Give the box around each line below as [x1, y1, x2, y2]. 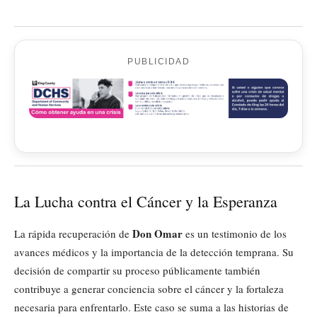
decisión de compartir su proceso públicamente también [14, 263, 260, 278]
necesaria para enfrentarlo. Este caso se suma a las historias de [14, 300, 289, 315]
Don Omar [132, 226, 183, 242]
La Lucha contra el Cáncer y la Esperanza [14, 191, 277, 212]
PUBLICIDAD [127, 56, 190, 67]
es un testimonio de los [183, 226, 287, 241]
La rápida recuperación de [14, 226, 132, 241]
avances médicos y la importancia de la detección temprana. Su [14, 245, 294, 260]
